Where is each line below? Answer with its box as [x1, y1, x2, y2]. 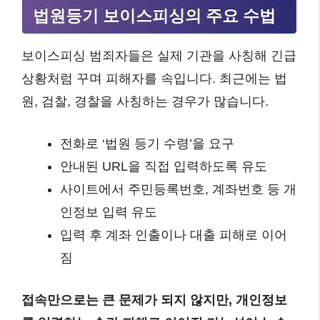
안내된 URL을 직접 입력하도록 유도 [60, 159, 267, 174]
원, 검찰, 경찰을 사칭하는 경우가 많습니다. [21, 94, 269, 109]
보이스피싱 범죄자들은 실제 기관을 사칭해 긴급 [21, 48, 296, 63]
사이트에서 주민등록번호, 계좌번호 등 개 [60, 181, 296, 196]
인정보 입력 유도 [60, 204, 157, 219]
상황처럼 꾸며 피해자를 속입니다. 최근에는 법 [21, 71, 287, 86]
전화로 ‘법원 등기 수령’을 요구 [60, 136, 234, 151]
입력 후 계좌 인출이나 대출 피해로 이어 [60, 227, 287, 242]
